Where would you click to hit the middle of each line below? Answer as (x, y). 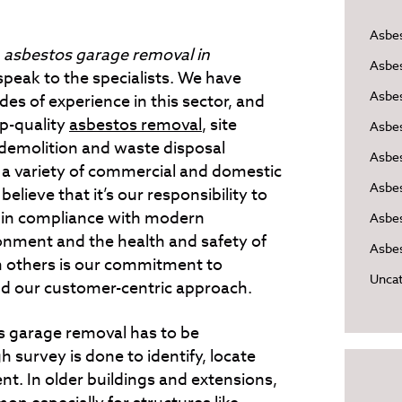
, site (219, 124)
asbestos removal (135, 124)
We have (210, 78)
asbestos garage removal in (107, 54)
